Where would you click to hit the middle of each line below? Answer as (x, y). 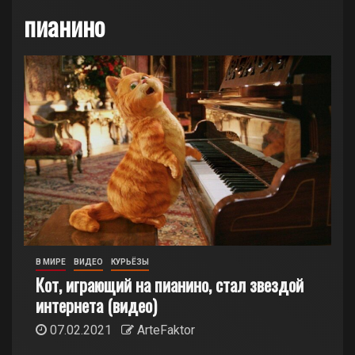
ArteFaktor (166, 330)
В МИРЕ (51, 262)
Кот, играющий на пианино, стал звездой (170, 284)
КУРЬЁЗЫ (130, 262)
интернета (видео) (96, 305)
